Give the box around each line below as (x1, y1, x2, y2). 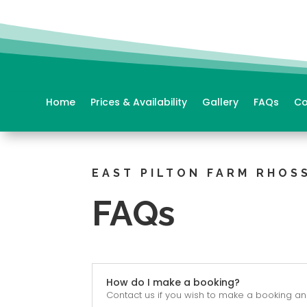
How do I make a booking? (106, 275, 241, 289)
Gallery (202, 95, 239, 110)
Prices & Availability (90, 95, 188, 110)
